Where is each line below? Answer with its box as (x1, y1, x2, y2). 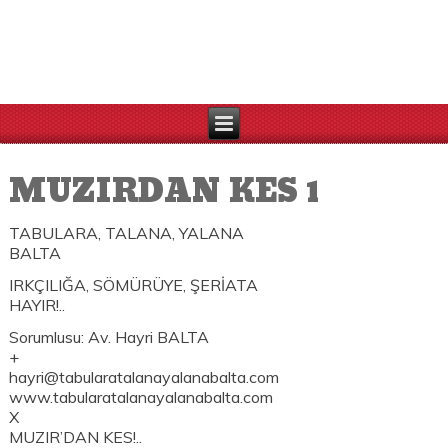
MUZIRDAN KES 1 (9, 164, 320, 221)
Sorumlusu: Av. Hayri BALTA (9, 327, 210, 348)
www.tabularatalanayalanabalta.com (9, 387, 274, 408)
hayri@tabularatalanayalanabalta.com (9, 367, 280, 388)
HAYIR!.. (9, 295, 66, 316)
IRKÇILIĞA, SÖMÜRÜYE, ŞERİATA (9, 275, 259, 296)
